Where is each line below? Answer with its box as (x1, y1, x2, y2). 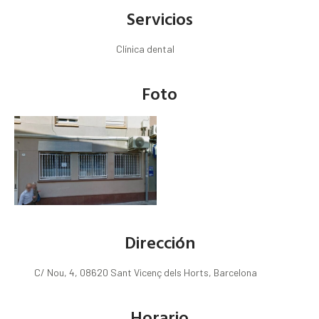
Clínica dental (116, 43, 174, 56)
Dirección (124, 229, 195, 256)
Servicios (126, 6, 193, 32)
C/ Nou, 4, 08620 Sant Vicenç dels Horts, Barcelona (33, 266, 257, 279)
